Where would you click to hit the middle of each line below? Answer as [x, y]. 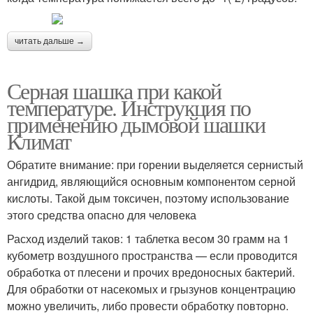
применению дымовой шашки [136, 124]
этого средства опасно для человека [102, 215]
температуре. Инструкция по [129, 107]
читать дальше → [50, 41]
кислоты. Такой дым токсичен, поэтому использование [148, 198]
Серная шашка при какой [114, 90]
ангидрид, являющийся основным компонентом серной [151, 181]
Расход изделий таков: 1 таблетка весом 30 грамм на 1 [148, 239]
